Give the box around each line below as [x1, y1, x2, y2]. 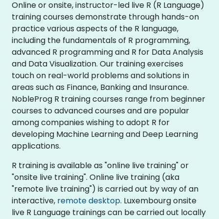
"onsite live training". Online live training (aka [12, 171, 179, 183]
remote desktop [57, 195, 120, 206]
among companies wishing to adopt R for [12, 116, 170, 128]
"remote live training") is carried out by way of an [12, 183, 198, 195]
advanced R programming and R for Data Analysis [12, 46, 203, 58]
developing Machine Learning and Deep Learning [12, 128, 198, 140]
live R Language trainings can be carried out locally [12, 206, 206, 218]
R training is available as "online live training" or [12, 159, 189, 171]
